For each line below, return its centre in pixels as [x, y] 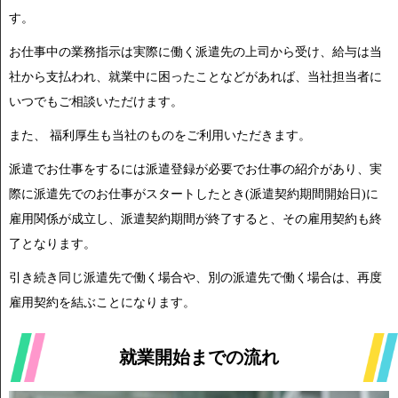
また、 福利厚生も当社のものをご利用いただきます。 [160, 135]
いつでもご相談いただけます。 [96, 101]
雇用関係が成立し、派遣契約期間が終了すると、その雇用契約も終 [195, 219]
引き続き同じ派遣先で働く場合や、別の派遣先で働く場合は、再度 [195, 277]
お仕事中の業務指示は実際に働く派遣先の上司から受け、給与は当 [195, 52]
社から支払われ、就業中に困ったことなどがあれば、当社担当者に [195, 76]
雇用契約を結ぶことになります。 [102, 302]
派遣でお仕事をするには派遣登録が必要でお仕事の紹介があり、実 [195, 169]
